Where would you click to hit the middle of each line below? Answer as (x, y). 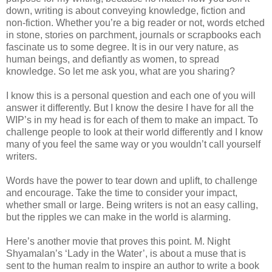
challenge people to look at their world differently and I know (134, 132)
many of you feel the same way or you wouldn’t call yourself (133, 144)
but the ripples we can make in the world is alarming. (118, 217)
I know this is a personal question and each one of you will (131, 96)
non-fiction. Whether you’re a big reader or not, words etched (135, 23)
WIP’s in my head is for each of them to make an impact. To (132, 120)
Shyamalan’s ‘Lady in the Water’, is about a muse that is (126, 254)
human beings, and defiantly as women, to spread (113, 59)
